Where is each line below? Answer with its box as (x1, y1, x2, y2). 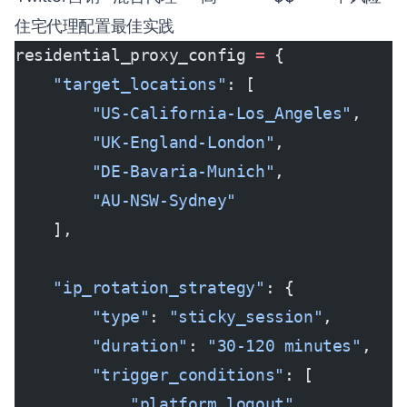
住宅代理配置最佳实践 (15, 16, 174, 35)
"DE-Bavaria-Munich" (15, 162, 275, 181)
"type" (15, 307, 150, 326)
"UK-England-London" (15, 133, 275, 152)
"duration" (15, 336, 188, 355)
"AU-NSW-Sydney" (15, 191, 236, 210)
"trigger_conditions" (15, 365, 284, 384)
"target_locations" (15, 74, 227, 94)
